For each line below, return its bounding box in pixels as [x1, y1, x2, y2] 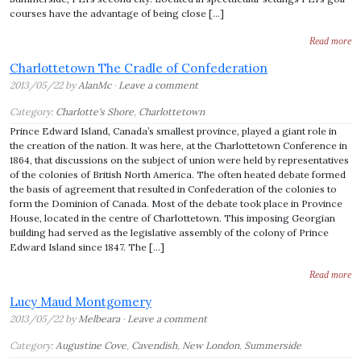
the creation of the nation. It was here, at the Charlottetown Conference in [10, 139, 347, 151]
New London [182, 339, 239, 351]
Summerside [244, 339, 301, 351]
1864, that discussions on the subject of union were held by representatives [10, 154, 349, 166]
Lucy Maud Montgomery [10, 294, 151, 309]
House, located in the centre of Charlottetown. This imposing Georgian [10, 212, 335, 224]
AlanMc [78, 79, 111, 91]
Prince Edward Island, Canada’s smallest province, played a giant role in [10, 125, 337, 137]
